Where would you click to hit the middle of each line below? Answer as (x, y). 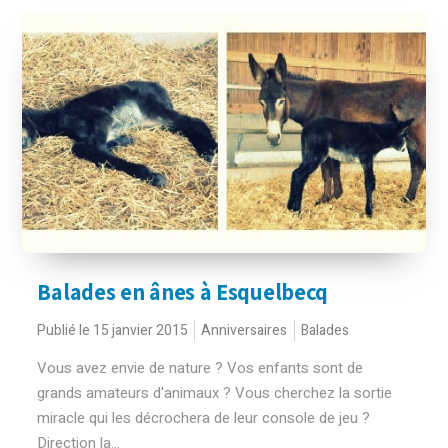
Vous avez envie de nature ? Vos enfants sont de (200, 368)
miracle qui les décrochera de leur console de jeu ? (204, 418)
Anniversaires (244, 330)
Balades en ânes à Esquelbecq (183, 292)
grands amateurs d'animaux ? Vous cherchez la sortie (215, 393)
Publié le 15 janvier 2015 (113, 330)
